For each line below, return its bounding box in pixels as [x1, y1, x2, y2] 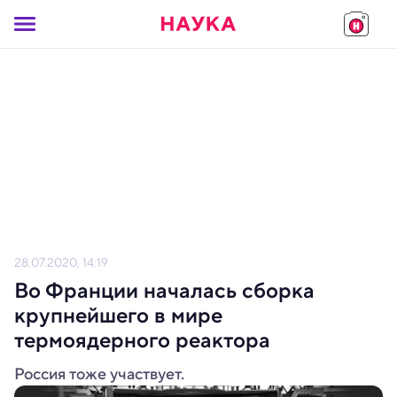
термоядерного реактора [14, 324, 270, 356]
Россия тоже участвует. [14, 362, 184, 385]
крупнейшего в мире [14, 300, 222, 331]
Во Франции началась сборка [14, 275, 315, 307]
